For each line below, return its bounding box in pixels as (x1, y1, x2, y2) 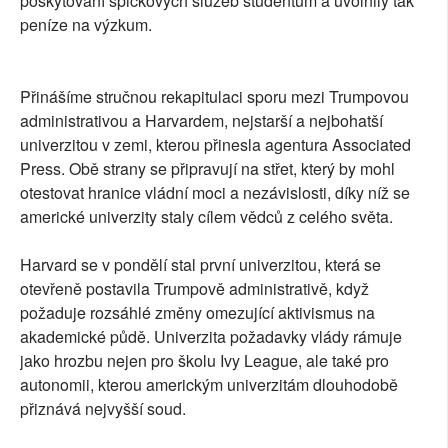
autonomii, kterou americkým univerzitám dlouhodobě (20, 373, 398, 397)
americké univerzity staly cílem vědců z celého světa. (20, 205, 393, 229)
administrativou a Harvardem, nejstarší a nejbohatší (20, 109, 383, 133)
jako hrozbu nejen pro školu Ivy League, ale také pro (20, 349, 389, 373)
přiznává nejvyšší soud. (20, 397, 186, 421)
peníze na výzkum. (20, 13, 152, 37)
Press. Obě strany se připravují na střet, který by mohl (20, 157, 395, 181)
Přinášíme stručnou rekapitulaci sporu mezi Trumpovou (20, 85, 409, 109)
